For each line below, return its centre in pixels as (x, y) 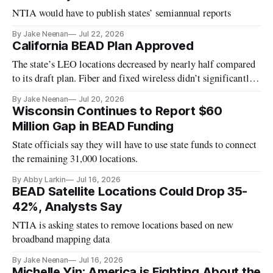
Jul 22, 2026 (101, 34)
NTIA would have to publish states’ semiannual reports (122, 13)
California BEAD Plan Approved (103, 46)
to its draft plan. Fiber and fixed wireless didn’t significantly (133, 78)
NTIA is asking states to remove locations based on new (123, 225)
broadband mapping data (61, 239)
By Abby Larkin (39, 180)
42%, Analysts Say (67, 207)
